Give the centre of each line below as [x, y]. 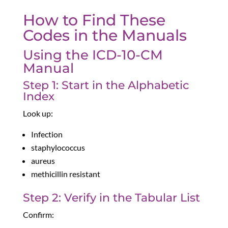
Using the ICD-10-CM [93, 55]
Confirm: [38, 215]
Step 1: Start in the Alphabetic [106, 85]
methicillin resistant [65, 174]
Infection [47, 134]
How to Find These [94, 20]
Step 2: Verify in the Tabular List [111, 198]
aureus [43, 161]
